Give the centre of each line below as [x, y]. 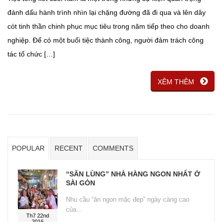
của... [74, 210]
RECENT [69, 148]
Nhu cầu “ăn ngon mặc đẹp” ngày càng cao [128, 200]
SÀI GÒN [81, 183]
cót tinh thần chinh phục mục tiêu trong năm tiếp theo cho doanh [109, 27]
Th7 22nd [38, 216]
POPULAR [28, 148]
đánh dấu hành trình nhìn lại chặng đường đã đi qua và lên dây [107, 13]
